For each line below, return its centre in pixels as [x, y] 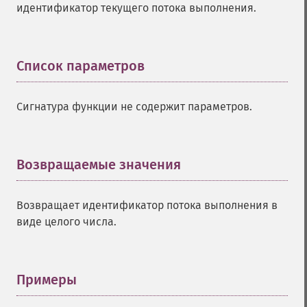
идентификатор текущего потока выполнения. [136, 8]
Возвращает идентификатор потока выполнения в [147, 205]
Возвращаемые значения [99, 164]
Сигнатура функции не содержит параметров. [134, 107]
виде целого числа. [66, 222]
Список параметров [81, 66]
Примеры [47, 280]
